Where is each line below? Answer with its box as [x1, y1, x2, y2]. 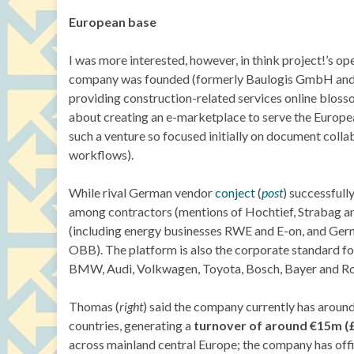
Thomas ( [69, 299, 119, 314]
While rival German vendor [69, 185, 215, 200]
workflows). [69, 147, 134, 162]
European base [69, 14, 156, 29]
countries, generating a [69, 318, 194, 333]
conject [215, 185, 255, 200]
